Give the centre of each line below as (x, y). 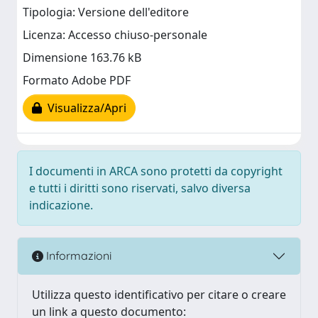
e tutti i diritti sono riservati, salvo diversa (140, 188)
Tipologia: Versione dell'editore (106, 12)
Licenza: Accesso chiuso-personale (115, 35)
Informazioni (77, 256)
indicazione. (61, 205)
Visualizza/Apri (84, 108)
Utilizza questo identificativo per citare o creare (159, 294)
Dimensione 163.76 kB (82, 58)
